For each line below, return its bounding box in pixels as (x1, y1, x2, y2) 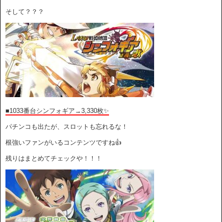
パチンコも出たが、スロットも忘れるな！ (5, 122, 128, 130)
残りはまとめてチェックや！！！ (5, 154, 102, 162)
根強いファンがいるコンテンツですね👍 (5, 138, 121, 146)
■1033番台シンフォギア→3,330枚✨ (5, 107, 109, 114)
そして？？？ (5, 7, 44, 15)
